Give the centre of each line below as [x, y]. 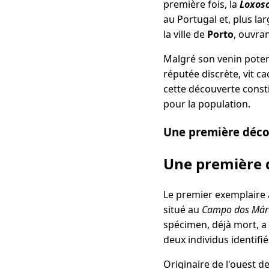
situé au [183, 209]
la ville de [185, 35]
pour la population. [207, 104]
